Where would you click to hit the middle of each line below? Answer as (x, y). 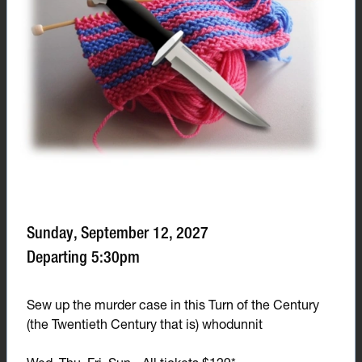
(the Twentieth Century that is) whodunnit (145, 324)
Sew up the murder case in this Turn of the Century (173, 305)
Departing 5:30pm (83, 257)
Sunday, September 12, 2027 (118, 233)
